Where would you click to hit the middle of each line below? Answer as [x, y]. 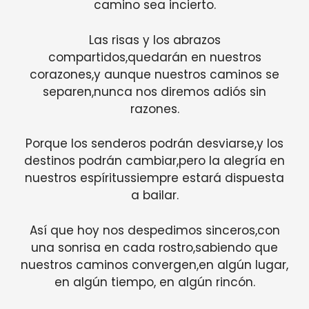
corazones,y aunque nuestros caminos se [154, 74]
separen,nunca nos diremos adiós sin [154, 91]
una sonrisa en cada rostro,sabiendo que [154, 247]
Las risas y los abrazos [154, 40]
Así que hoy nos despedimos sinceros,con [154, 230]
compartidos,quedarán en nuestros [154, 57]
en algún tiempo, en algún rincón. [154, 282]
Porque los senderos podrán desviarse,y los [154, 144]
